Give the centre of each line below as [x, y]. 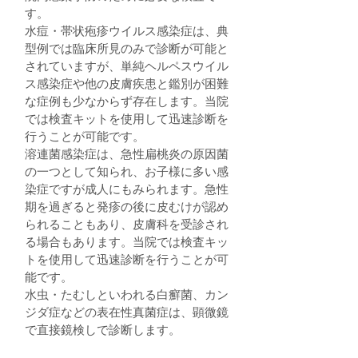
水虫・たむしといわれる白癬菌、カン [127, 294]
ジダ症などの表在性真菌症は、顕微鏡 [127, 312]
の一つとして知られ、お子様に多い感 [127, 171]
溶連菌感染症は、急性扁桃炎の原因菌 [127, 154]
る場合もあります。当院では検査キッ [127, 242]
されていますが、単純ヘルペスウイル [127, 66]
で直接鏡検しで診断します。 [103, 330]
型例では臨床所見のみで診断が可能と [127, 48]
